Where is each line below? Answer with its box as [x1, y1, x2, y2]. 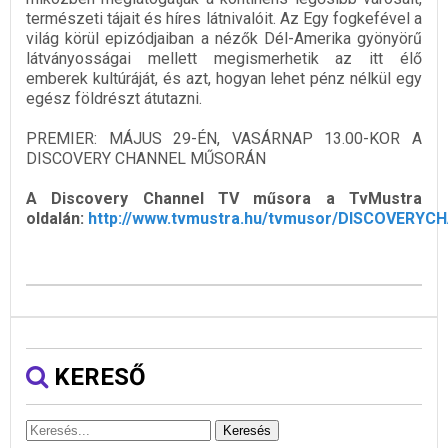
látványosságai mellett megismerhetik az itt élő [26, 48, 422, 68]
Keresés [223, 422, 271, 438]
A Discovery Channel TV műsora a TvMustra [26, 188, 422, 208]
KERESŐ [48, 362, 146, 391]
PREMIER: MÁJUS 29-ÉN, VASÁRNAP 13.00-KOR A [26, 128, 422, 148]
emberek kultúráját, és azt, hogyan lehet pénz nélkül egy [26, 68, 422, 88]
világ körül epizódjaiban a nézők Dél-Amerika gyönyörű [26, 28, 422, 48]
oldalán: [26, 208, 88, 228]
